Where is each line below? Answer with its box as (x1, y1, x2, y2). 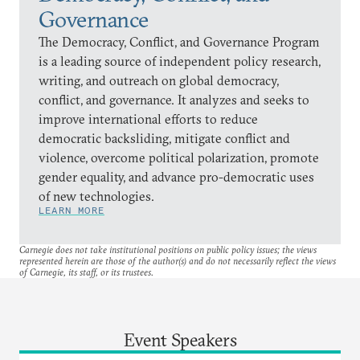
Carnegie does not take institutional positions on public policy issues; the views (19, 243, 317, 256)
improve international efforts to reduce (39, 110, 258, 127)
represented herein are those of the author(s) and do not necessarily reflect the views (19, 254, 336, 267)
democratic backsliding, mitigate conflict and (39, 129, 290, 146)
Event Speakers (123, 328, 237, 351)
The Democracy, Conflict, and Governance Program (39, 33, 320, 50)
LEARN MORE (39, 203, 104, 216)
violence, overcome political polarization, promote (39, 149, 319, 166)
